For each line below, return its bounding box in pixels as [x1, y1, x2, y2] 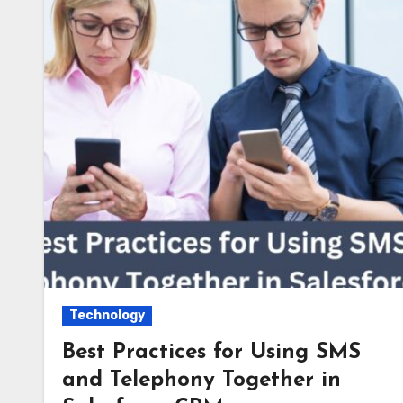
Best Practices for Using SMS [62, 342, 361, 363]
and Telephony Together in [62, 370, 341, 391]
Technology [69, 308, 145, 323]
